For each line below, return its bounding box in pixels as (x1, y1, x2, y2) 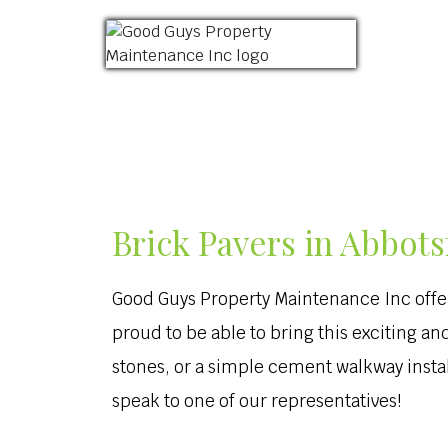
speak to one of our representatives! (112, 390, 401, 412)
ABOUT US (254, 100, 308, 111)
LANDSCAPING (337, 100, 412, 111)
